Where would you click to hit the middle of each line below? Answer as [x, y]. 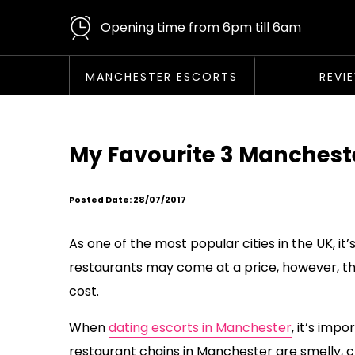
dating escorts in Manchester [200, 328]
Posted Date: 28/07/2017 [128, 200]
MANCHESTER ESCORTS [162, 77]
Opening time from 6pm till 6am [201, 27]
